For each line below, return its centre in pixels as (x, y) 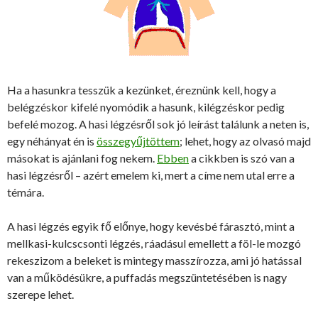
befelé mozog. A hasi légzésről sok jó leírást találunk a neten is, (158, 124)
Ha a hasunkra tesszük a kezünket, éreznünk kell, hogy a (142, 90)
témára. (26, 192)
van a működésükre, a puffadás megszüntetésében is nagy (147, 277)
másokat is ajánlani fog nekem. (82, 158)
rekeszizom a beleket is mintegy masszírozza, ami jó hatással (154, 260)
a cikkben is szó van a (242, 158)
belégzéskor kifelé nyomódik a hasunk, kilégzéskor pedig (146, 107)
